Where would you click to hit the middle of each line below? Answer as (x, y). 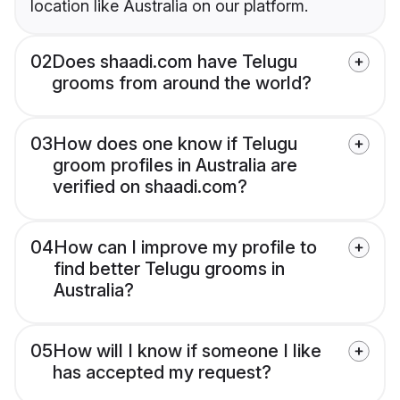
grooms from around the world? (182, 83)
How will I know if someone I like (187, 351)
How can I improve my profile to (185, 248)
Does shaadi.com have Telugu (175, 62)
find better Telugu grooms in (169, 269)
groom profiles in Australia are (175, 166)
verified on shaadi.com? (150, 187)
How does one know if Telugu (175, 144)
